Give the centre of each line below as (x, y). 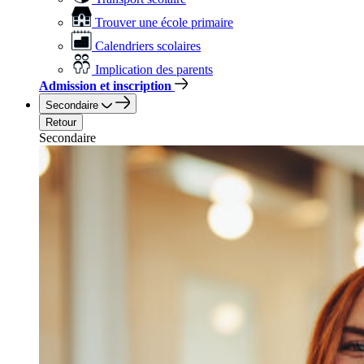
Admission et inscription (105, 86)
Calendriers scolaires (148, 46)
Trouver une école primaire (164, 22)
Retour (61, 122)
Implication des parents (154, 69)
